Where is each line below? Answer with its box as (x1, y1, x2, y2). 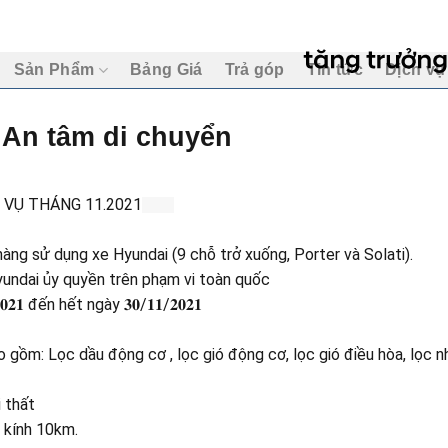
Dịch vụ (385, 61, 446, 78)
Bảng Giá (129, 61, 203, 78)
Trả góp (224, 61, 285, 78)
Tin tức (306, 61, 363, 78)
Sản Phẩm (13, 61, 95, 78)
